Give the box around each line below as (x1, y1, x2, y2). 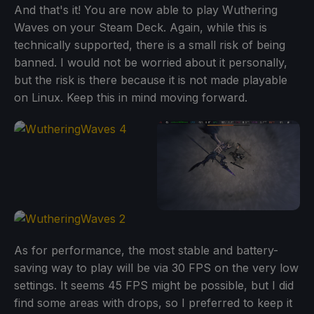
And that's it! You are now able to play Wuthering (14, 3, 278, 18)
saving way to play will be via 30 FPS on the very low (14, 260, 299, 275)
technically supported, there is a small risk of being (14, 38, 285, 53)
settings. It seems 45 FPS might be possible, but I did (14, 278, 294, 292)
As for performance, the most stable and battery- (14, 243, 278, 257)
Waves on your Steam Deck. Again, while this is (14, 20, 267, 35)
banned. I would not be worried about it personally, (14, 55, 287, 70)
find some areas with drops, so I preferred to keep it (14, 295, 292, 310)
